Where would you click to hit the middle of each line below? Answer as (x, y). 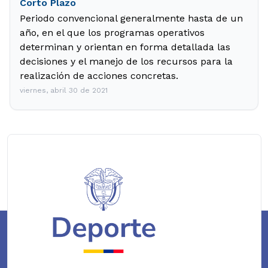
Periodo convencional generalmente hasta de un (131, 18)
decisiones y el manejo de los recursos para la (126, 61)
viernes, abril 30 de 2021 (64, 90)
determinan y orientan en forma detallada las (125, 47)
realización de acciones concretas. (99, 76)
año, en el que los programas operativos (112, 33)
